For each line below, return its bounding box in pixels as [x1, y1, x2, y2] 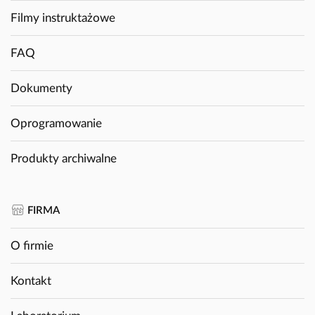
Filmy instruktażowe [11, 12, 115, 25]
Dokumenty [11, 82, 72, 95]
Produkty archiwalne [11, 153, 117, 165]
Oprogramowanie [11, 117, 102, 130]
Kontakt [11, 275, 51, 288]
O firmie [11, 240, 53, 252]
